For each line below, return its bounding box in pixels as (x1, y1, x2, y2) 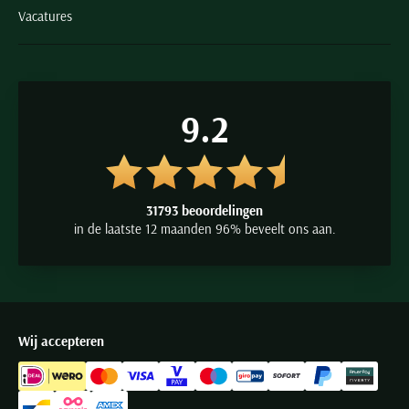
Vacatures (18, 7, 72, 26)
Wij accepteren (18, 332, 104, 351)
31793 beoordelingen (146, 202, 263, 220)
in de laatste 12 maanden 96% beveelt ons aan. (73, 220, 336, 238)
